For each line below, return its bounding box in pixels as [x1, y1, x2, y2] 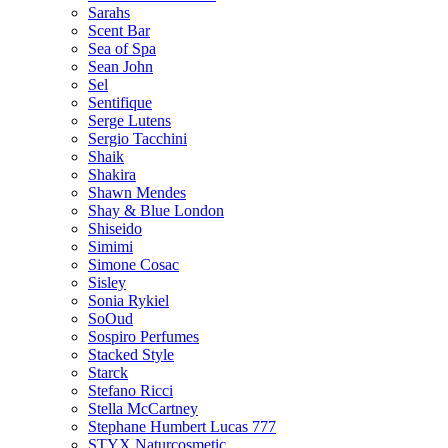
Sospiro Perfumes [88, 327, 199, 345]
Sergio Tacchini [88, 129, 187, 147]
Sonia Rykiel [88, 291, 169, 309]
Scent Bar [88, 21, 150, 39]
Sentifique [88, 93, 152, 111]
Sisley [88, 273, 126, 291]
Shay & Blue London [88, 201, 224, 219]
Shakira [88, 165, 136, 183]
